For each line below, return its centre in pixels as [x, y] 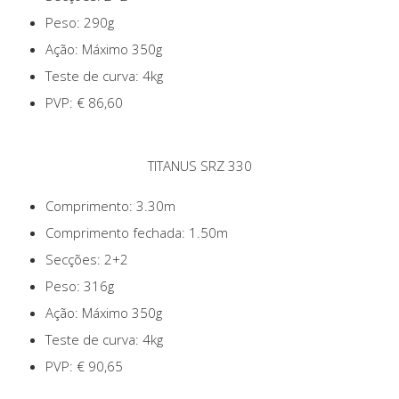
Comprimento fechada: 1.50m [137, 233]
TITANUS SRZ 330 [199, 166]
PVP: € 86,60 [84, 103]
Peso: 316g [80, 286]
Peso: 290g [80, 23]
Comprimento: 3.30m [110, 206]
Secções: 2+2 [87, 260]
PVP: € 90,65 [84, 366]
